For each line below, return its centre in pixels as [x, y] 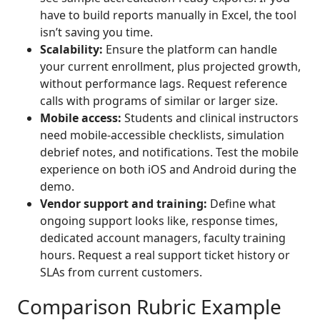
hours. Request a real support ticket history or [165, 255]
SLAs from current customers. [121, 272]
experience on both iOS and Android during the [168, 170]
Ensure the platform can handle [190, 50]
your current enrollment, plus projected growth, [170, 67]
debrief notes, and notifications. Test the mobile [169, 152]
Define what [241, 204]
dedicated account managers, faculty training [163, 238]
